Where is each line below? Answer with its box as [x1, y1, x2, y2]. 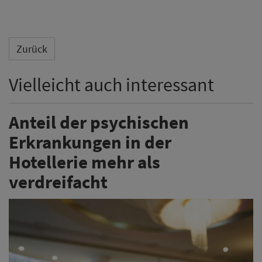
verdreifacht [9, 170, 108, 193]
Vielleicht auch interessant [9, 73, 214, 97]
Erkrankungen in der [9, 130, 171, 153]
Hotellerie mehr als [9, 150, 160, 173]
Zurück [16, 42, 47, 56]
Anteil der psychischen [9, 110, 189, 133]
